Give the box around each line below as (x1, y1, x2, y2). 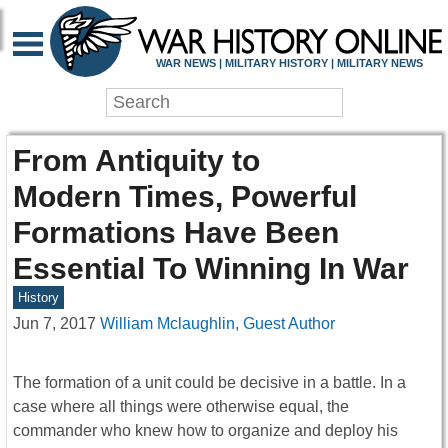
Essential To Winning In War (13, 251, 409, 286)
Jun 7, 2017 (13, 315, 96, 333)
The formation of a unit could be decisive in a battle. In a (13, 374, 406, 392)
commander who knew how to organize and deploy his (13, 422, 398, 440)
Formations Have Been (13, 215, 339, 250)
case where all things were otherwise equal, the (13, 398, 349, 416)
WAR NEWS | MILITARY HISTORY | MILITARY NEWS (155, 56, 423, 69)
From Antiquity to (13, 143, 260, 178)
